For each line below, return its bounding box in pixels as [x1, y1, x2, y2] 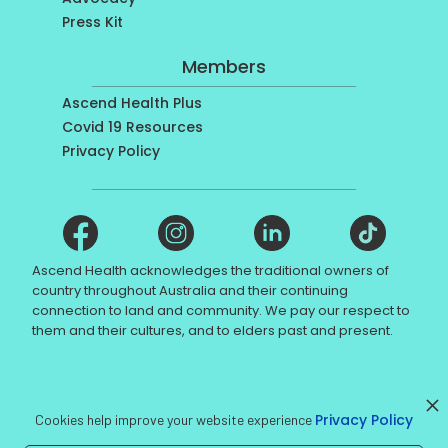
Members [182, 53, 266, 79]
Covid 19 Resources [62, 116, 204, 137]
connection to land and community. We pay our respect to [32, 300, 411, 320]
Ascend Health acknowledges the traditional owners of [32, 260, 390, 280]
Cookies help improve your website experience [35, 411, 315, 428]
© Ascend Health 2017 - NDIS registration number [53, 390, 395, 411]
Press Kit [62, 11, 124, 32]
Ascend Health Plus [62, 92, 203, 113]
